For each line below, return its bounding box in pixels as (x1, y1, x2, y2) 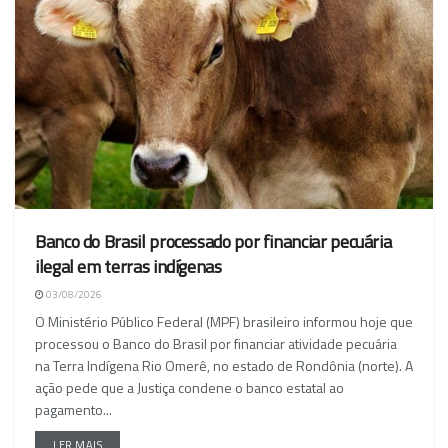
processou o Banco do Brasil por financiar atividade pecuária (35, 333, 397, 355)
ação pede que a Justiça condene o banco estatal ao (35, 377, 344, 399)
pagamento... (35, 399, 112, 421)
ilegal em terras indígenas (35, 253, 222, 281)
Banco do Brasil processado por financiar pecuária (35, 228, 392, 256)
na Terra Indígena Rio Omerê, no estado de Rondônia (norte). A (35, 355, 413, 377)
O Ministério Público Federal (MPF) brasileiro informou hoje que (35, 311, 413, 333)
